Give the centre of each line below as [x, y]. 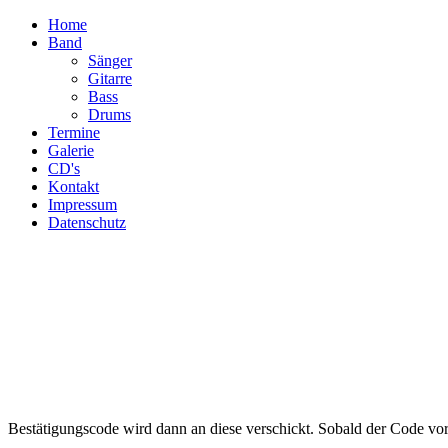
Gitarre [110, 78]
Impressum [82, 204]
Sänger [110, 60]
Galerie [71, 150]
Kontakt [73, 186]
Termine [74, 132]
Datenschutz [87, 222]
